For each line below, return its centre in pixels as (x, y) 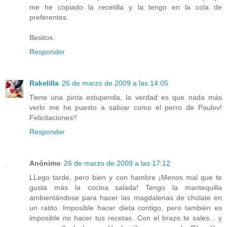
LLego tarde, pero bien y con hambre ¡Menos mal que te (126, 178)
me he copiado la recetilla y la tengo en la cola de (126, 7)
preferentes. (49, 17)
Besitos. (42, 38)
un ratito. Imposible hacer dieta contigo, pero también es (126, 208)
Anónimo (45, 163)
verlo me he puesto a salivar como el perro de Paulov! (126, 108)
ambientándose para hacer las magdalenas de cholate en (126, 198)
